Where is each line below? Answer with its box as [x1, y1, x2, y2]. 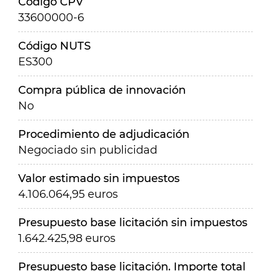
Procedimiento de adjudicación [18, 128, 189, 141]
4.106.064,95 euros [18, 188, 118, 201]
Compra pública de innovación [18, 83, 186, 97]
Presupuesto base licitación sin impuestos [18, 216, 247, 229]
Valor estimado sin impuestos [18, 172, 180, 185]
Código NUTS [18, 39, 91, 53]
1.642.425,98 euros [18, 232, 116, 245]
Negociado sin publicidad [18, 143, 157, 157]
